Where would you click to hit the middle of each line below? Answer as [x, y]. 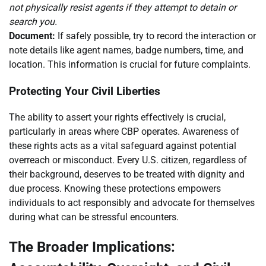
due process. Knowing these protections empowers [115, 189]
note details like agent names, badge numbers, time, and [126, 50]
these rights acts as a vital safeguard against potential [123, 146]
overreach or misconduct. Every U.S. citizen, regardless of [128, 160]
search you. [33, 21]
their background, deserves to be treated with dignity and [127, 175]
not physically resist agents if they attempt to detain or [123, 7]
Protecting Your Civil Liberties [85, 91]
